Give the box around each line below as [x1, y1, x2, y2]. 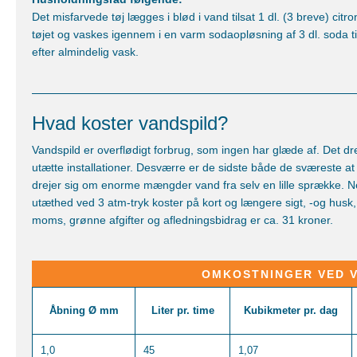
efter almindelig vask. [32, 45, 139, 59]
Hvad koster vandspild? [32, 112, 228, 135]
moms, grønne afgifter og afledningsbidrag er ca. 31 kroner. [32, 214, 333, 227]
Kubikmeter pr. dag [244, 304, 338, 317]
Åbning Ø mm [49, 304, 119, 317]
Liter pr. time [151, 304, 214, 317]
